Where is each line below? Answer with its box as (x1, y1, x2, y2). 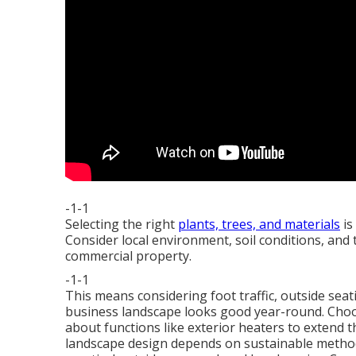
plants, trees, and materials (178, 215, 340, 233)
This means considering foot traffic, (65, 287, 281, 304)
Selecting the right (65, 215, 178, 233)
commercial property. (65, 247, 192, 265)
